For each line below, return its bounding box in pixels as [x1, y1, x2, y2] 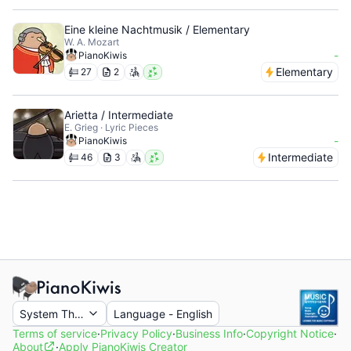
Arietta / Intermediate [64, 108, 173, 121]
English [176, 306, 212, 320]
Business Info [175, 327, 243, 340]
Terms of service [13, 327, 97, 340]
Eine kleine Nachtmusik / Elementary [64, 23, 250, 36]
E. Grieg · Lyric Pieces [64, 121, 158, 133]
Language [114, 306, 165, 320]
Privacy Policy [100, 327, 172, 340]
